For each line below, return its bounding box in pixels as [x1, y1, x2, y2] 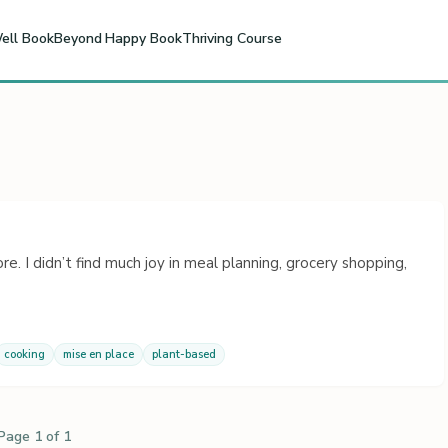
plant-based [152, 346, 216, 362]
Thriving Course [181, 28, 282, 48]
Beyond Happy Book [53, 28, 182, 48]
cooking [4, 346, 45, 362]
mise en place [63, 346, 134, 362]
